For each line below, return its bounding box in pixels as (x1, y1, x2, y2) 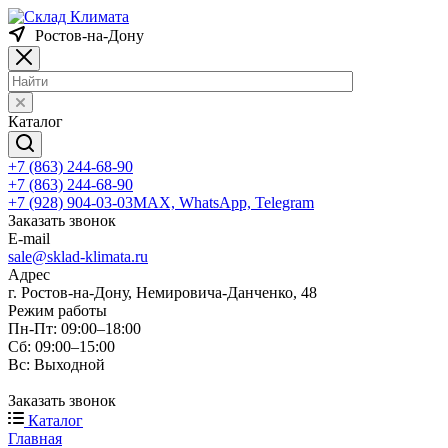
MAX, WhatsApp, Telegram (133, 194, 314, 211)
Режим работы (8, 302, 107, 319)
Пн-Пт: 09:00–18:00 (8, 320, 141, 337)
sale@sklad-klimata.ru (8, 248, 148, 265)
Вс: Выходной (8, 356, 105, 373)
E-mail (8, 230, 50, 247)
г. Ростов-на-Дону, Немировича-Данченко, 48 (8, 284, 317, 301)
